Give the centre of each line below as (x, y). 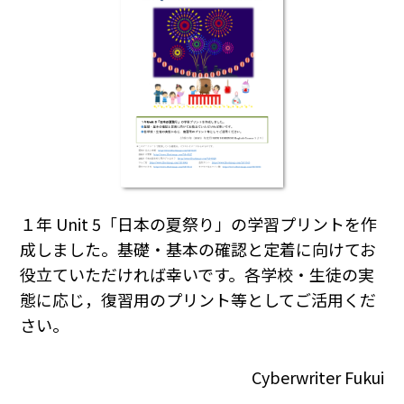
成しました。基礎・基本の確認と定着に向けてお (198, 249)
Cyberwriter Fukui (317, 376)
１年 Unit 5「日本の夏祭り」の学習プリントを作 (199, 224)
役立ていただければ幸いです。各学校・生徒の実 (197, 275)
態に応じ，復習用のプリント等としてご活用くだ (198, 300)
